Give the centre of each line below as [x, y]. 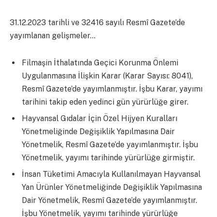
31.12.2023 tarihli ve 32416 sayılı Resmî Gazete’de [97, 23]
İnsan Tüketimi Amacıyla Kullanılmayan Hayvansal [111, 174]
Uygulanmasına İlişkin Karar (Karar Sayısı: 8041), [107, 76]
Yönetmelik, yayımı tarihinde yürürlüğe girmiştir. [108, 157]
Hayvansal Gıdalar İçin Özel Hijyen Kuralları [100, 118]
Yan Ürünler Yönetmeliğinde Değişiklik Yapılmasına [112, 187]
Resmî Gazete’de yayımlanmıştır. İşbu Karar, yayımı [112, 89]
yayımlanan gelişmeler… [53, 36]
